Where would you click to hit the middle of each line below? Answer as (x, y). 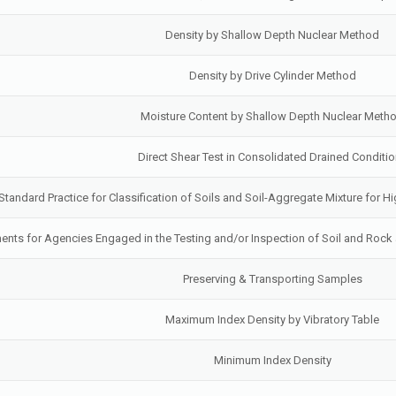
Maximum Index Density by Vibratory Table (273, 320)
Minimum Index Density (272, 360)
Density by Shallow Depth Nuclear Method (273, 35)
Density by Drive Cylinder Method (272, 76)
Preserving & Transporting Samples (272, 279)
